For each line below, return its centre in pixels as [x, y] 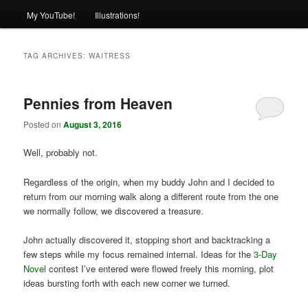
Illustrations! [117, 14]
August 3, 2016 [93, 125]
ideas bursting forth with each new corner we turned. [127, 283]
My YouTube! [51, 14]
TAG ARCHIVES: [56, 55]
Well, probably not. [61, 153]
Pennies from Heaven [98, 103]
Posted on [44, 124]
